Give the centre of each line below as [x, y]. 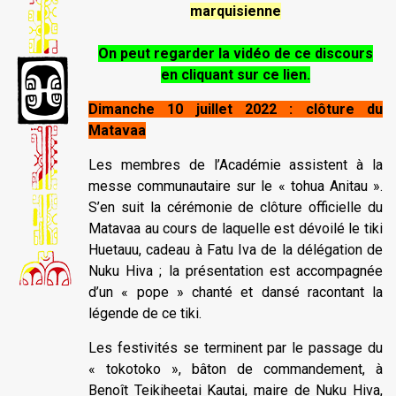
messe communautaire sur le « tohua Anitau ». [236, 186]
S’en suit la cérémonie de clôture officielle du [236, 207]
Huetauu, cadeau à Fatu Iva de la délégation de [236, 249]
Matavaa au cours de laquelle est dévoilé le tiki [236, 228]
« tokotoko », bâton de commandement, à [236, 369]
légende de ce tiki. [145, 313]
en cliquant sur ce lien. [236, 74]
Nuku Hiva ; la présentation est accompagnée [236, 270]
